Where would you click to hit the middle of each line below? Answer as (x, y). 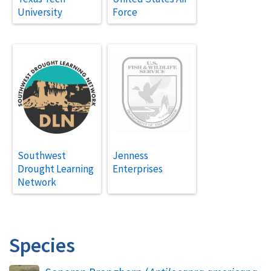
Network (37, 182)
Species (42, 245)
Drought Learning (55, 169)
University (40, 12)
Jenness (130, 156)
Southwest (41, 156)
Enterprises (137, 169)
